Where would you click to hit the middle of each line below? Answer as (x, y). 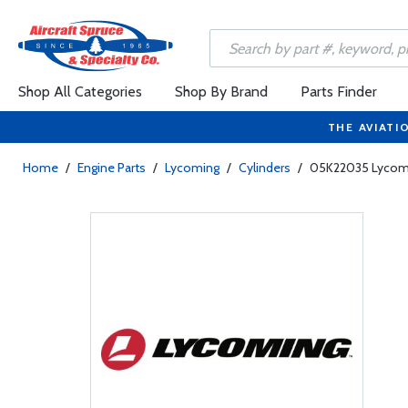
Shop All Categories (80, 92)
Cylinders (265, 168)
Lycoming (192, 168)
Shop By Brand (221, 92)
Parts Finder (339, 92)
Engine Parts (112, 168)
